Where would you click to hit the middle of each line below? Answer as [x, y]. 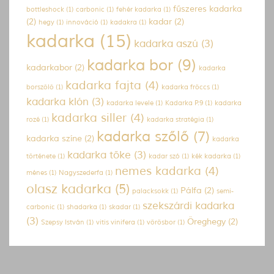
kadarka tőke [99, 155]
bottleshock [45, 9]
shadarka [82, 207]
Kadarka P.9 [184, 103]
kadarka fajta [103, 85]
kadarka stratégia [176, 119]
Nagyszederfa [81, 172]
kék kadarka [211, 156]
